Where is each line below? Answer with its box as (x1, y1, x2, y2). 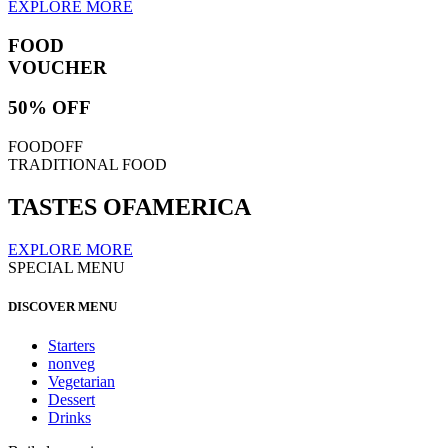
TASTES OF (8, 194, 135, 220)
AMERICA (135, 194, 251, 220)
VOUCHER (8, 56, 107, 78)
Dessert (48, 391, 95, 409)
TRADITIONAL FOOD (8, 156, 167, 174)
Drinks (48, 409, 91, 427)
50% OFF (8, 97, 91, 119)
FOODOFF (8, 138, 83, 156)
